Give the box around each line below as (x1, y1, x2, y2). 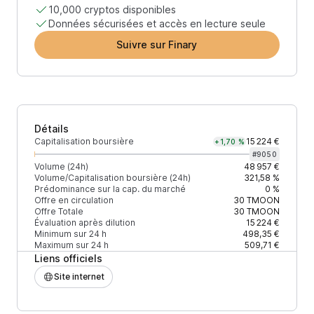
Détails (34, 123, 69, 135)
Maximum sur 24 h (34, 240, 109, 250)
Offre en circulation (34, 195, 114, 205)
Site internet (54, 271, 104, 282)
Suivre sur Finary (116, 39, 198, 50)
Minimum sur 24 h (34, 228, 107, 239)
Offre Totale (34, 206, 83, 217)
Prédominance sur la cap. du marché (34, 184, 186, 194)
